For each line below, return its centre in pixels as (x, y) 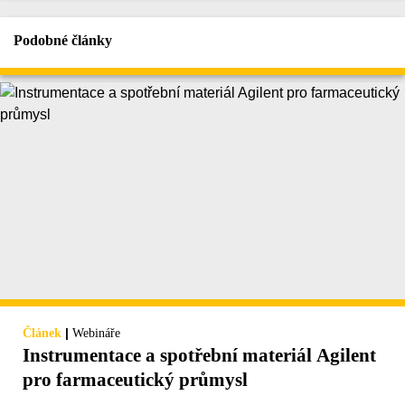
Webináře (96, 333)
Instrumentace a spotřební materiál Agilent (199, 355)
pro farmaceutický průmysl (135, 379)
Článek (42, 333)
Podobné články (63, 40)
